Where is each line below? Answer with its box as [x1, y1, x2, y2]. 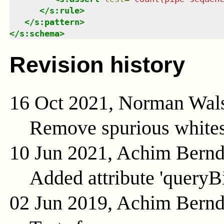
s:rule [49, 5, 79, 16]
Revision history [9, 51, 185, 77]
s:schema [19, 28, 59, 39]
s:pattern [34, 17, 79, 27]
